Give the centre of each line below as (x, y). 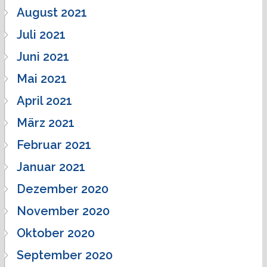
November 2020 (63, 211)
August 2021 (52, 12)
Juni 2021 (43, 56)
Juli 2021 (41, 34)
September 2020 (65, 255)
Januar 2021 (51, 167)
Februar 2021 (54, 145)
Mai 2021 (42, 78)
